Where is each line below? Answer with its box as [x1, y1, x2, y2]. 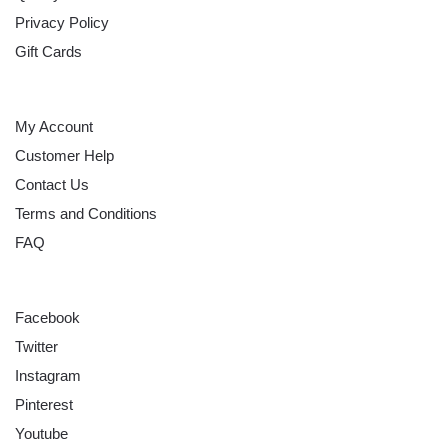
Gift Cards [15, 42, 82, 60]
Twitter [15, 337, 58, 355]
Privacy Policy [15, 13, 109, 31]
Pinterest [15, 395, 73, 413]
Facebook [15, 308, 80, 326]
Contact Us [15, 175, 89, 193]
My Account [15, 117, 93, 135]
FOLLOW [15, 277, 75, 293]
